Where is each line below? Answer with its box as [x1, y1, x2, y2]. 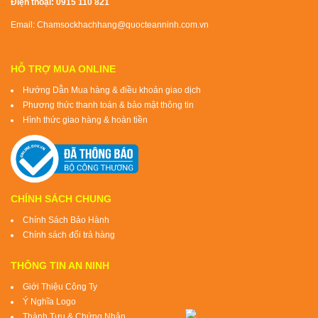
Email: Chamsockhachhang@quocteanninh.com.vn [11, 19, 209, 30]
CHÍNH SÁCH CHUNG [11, 192, 111, 204]
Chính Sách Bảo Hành [23, 214, 109, 225]
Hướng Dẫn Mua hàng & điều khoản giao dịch [23, 84, 201, 95]
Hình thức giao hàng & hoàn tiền [23, 114, 148, 125]
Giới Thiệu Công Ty [23, 281, 97, 292]
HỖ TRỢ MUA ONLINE [11, 62, 116, 75]
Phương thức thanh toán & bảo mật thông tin [23, 99, 194, 110]
